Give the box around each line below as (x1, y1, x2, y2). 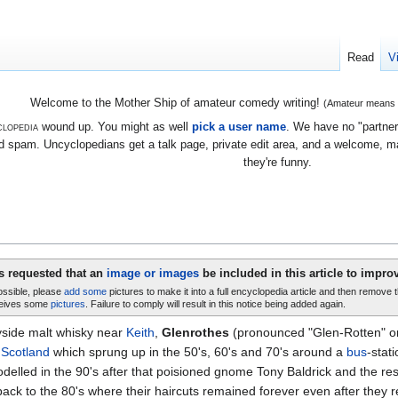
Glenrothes (162, 324, 229, 339)
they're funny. (243, 155, 312, 169)
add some (64, 285, 107, 297)
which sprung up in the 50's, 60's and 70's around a (50, 344, 346, 359)
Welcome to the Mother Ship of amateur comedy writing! (29, 96, 323, 110)
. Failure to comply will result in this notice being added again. (85, 298, 346, 309)
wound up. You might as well (37, 119, 192, 133)
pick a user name (191, 119, 286, 133)
